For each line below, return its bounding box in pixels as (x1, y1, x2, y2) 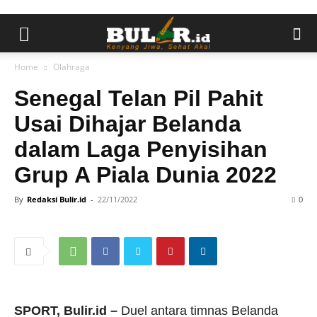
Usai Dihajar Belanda (14, 111, 241, 137)
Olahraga (53, 61, 90, 73)
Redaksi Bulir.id (27, 194, 86, 204)
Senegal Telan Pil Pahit (14, 86, 263, 111)
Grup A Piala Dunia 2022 (14, 162, 277, 188)
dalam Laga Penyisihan (14, 137, 267, 162)
